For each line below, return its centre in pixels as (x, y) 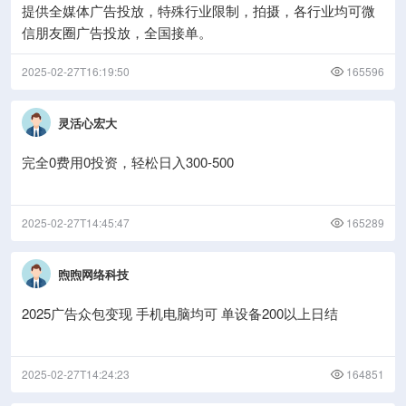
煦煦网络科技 (93, 274)
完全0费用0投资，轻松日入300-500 (128, 162)
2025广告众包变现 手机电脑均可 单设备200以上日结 (180, 313)
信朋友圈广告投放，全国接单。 (117, 32)
